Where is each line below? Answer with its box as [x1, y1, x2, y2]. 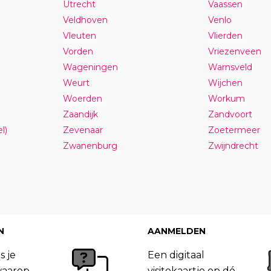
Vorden [62, 45, 93, 57]
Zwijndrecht [207, 140, 258, 151]
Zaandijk [62, 108, 98, 120]
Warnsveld [207, 61, 252, 73]
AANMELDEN [147, 225, 206, 237]
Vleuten [62, 30, 96, 41]
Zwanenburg [62, 140, 117, 151]
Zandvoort [207, 108, 252, 120]
